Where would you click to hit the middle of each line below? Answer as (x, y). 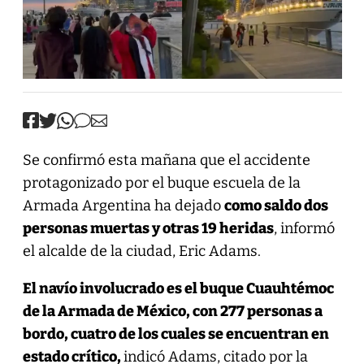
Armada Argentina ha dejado (123, 205)
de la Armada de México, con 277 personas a (172, 311)
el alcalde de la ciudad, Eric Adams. (141, 251)
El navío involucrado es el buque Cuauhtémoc (178, 288)
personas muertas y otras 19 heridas (148, 228)
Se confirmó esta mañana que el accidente (166, 160)
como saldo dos (276, 205)
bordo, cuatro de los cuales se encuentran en (175, 334)
